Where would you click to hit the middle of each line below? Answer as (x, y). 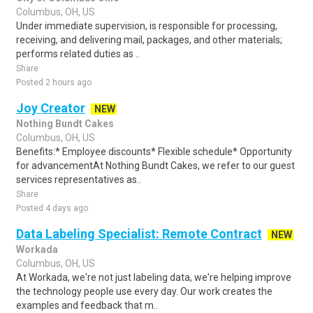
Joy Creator (51, 108)
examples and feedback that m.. (87, 305)
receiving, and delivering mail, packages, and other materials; (149, 40)
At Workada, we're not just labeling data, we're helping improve (154, 277)
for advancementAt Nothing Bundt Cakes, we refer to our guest (155, 166)
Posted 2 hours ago (54, 82)
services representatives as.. (79, 180)
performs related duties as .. (78, 54)
